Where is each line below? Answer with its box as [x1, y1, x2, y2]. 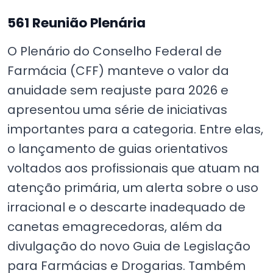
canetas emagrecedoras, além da [7, 218, 222, 235]
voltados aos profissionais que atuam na [7, 159, 260, 177]
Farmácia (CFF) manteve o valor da [7, 62, 229, 79]
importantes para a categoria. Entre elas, [7, 120, 263, 138]
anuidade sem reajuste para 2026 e [7, 81, 229, 99]
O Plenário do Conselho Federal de [7, 42, 222, 60]
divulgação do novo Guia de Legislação [7, 237, 250, 255]
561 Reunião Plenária [7, 13, 146, 32]
